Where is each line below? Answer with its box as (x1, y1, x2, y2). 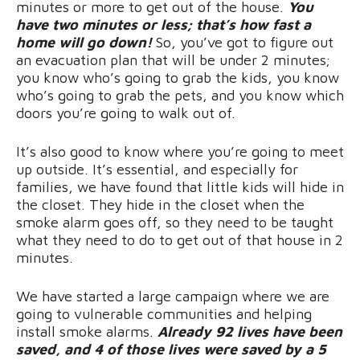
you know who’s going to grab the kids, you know (16, 69, 339, 87)
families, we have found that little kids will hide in (16, 178, 344, 196)
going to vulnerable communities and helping (16, 305, 312, 323)
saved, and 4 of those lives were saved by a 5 (16, 341, 326, 358)
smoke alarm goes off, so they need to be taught (16, 214, 333, 231)
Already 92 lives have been (157, 323, 342, 341)
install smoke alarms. (16, 323, 157, 341)
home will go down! (16, 34, 152, 51)
